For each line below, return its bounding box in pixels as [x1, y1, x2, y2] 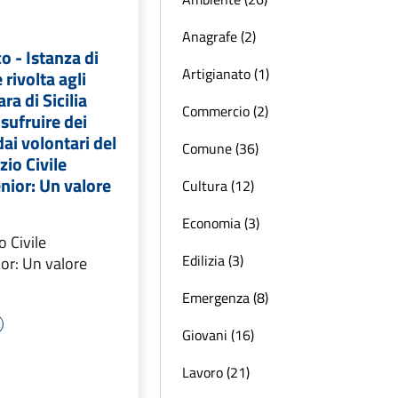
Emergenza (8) [182, 287, 268, 308]
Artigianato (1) [182, 63, 269, 84]
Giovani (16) [182, 324, 254, 346]
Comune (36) [182, 138, 259, 159]
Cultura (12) [182, 175, 254, 196]
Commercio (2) [182, 100, 268, 122]
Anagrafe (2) [182, 26, 256, 47]
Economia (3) [182, 212, 259, 234]
